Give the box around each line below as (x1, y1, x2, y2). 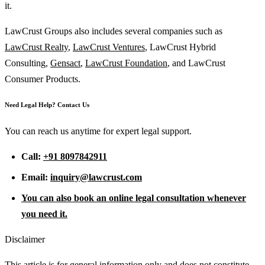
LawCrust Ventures (73, 41, 145, 52)
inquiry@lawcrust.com (50, 172, 142, 183)
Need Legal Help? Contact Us (5, 101, 89, 109)
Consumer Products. (5, 73, 80, 84)
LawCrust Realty (5, 41, 68, 52)
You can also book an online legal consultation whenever (21, 193, 246, 203)
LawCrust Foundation (85, 57, 167, 68)
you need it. (21, 209, 67, 219)
